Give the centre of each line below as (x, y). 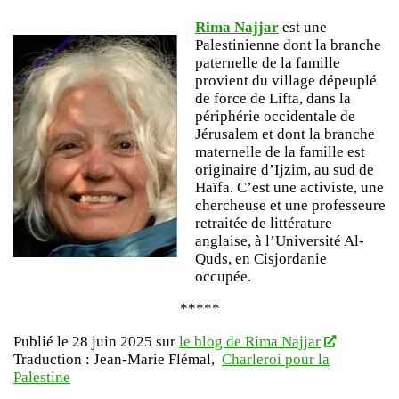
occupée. (223, 276)
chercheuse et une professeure (290, 205)
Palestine (42, 377)
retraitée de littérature (264, 223)
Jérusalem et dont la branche (285, 134)
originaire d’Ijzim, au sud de (285, 169)
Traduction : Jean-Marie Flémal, (118, 359)
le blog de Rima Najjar (250, 341)
